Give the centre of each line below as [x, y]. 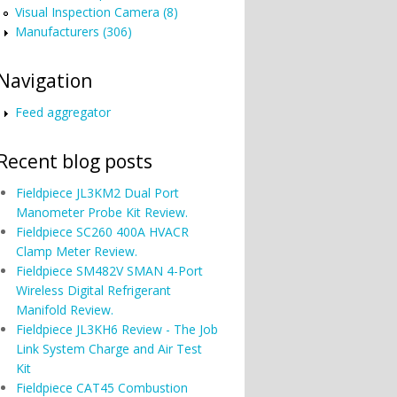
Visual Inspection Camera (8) [97, 12]
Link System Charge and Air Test [109, 349]
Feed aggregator [63, 112]
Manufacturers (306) [74, 31]
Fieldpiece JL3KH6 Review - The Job [117, 329]
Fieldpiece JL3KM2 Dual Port [97, 193]
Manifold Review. [64, 310]
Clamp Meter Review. [76, 251]
